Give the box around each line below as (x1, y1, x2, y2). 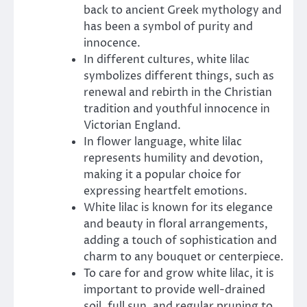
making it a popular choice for (84, 167, 241, 182)
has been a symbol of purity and (84, 19, 253, 34)
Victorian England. (84, 117, 181, 133)
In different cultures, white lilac (84, 51, 249, 67)
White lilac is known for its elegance (84, 199, 273, 215)
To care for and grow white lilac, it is (84, 265, 274, 281)
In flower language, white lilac (84, 134, 242, 149)
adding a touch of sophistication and (84, 232, 277, 248)
